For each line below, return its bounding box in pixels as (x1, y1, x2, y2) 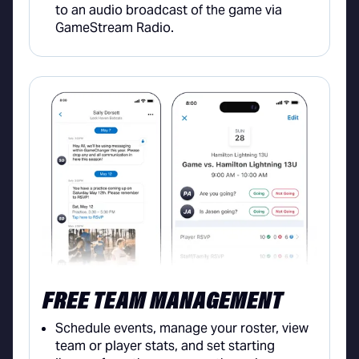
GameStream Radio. (55, 19, 174, 37)
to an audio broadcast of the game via (55, 2, 282, 19)
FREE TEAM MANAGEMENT (42, 289, 283, 316)
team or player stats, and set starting (55, 337, 275, 355)
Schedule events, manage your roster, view (55, 320, 309, 337)
